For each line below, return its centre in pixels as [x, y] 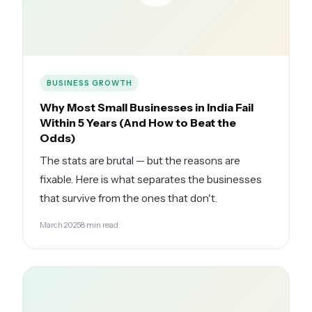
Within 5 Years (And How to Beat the [138, 122]
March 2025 [60, 225]
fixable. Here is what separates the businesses [151, 179]
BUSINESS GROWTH [89, 83]
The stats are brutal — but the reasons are [140, 160]
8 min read [100, 225]
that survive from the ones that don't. [128, 198]
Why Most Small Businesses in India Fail [147, 107]
